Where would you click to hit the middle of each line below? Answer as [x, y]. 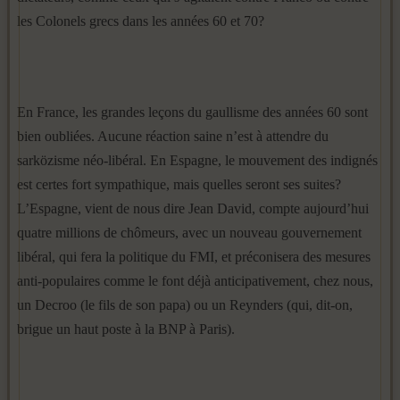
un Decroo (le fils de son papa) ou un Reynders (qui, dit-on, [185, 305]
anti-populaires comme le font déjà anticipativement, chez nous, [195, 281]
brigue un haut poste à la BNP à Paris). [126, 329]
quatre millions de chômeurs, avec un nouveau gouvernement [189, 233]
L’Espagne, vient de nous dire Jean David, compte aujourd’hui [193, 208]
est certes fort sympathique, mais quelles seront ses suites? [179, 184]
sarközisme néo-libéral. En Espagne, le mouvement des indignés [197, 160]
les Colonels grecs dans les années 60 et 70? [141, 21]
